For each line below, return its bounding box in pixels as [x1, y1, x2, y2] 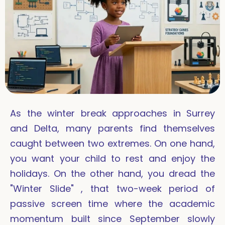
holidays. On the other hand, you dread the [10, 167, 215, 180]
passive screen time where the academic [10, 197, 215, 210]
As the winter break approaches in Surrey [10, 107, 215, 120]
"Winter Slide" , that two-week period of [10, 182, 215, 195]
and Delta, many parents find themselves [10, 122, 215, 135]
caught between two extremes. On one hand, [10, 137, 215, 150]
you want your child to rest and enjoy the [10, 152, 215, 165]
